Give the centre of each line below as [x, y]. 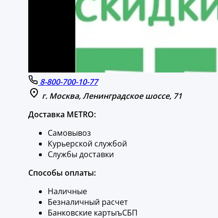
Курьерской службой [87, 143]
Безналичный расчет [88, 202]
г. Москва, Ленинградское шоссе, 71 [112, 96]
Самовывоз [69, 133]
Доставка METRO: [62, 114]
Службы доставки [81, 154]
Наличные [67, 191]
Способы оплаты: [62, 173]
